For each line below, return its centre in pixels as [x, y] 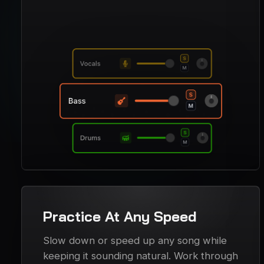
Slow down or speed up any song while [135, 241]
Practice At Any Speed [120, 217]
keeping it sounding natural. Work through [141, 256]
